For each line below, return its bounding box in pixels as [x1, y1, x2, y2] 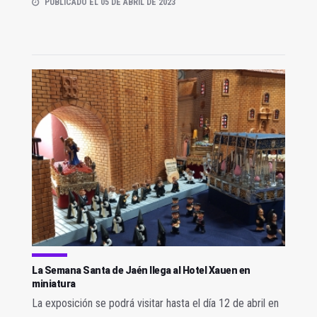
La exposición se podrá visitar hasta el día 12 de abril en [32, 296, 279, 311]
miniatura [32, 278, 76, 290]
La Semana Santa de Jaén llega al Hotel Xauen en [32, 265, 250, 277]
